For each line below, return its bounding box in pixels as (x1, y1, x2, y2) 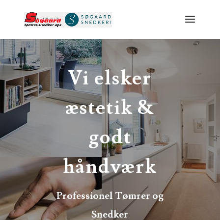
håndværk (63, 154, 157, 180)
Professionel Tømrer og (56, 190, 164, 203)
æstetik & (65, 95, 155, 121)
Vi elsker (68, 66, 152, 92)
